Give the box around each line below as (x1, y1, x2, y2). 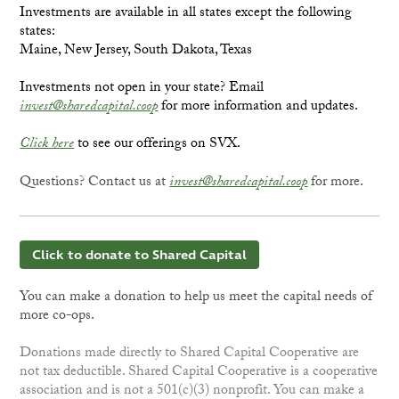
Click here (20, 133, 75, 158)
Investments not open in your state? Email (20, 76, 265, 101)
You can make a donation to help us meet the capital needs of (20, 285, 373, 310)
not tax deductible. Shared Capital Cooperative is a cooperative (20, 360, 379, 385)
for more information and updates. (158, 94, 359, 119)
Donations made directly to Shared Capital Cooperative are (20, 341, 360, 366)
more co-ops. (20, 304, 95, 329)
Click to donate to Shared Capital (31, 247, 247, 264)
